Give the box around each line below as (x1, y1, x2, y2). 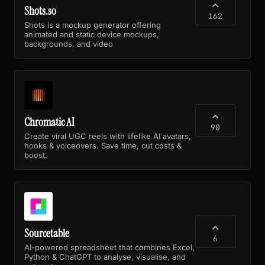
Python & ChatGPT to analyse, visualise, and (24, 251, 186, 261)
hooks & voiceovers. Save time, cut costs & (24, 140, 182, 150)
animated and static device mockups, (24, 29, 159, 39)
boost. (24, 150, 47, 160)
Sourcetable (24, 225, 69, 241)
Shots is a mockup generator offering (24, 20, 161, 30)
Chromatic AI (24, 114, 75, 130)
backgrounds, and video (24, 38, 113, 49)
